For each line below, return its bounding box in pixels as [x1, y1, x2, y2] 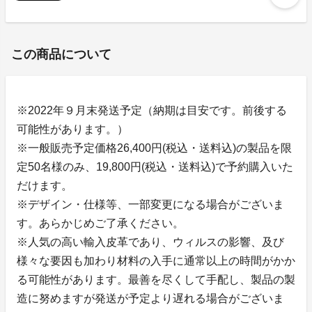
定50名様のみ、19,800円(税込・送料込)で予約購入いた [17, 161, 293, 173]
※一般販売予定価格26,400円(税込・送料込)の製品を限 [17, 142, 292, 155]
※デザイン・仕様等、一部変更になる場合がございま [17, 198, 284, 211]
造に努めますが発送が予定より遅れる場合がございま [17, 292, 284, 305]
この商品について [11, 47, 111, 62]
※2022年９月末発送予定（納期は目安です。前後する [17, 104, 287, 117]
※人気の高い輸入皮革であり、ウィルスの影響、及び [17, 236, 284, 249]
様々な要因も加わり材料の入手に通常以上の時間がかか [17, 255, 295, 267]
